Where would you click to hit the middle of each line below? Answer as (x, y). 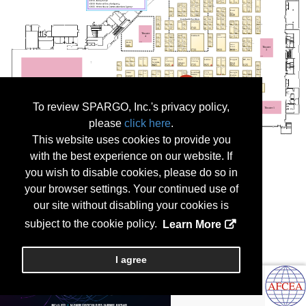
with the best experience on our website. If (131, 156)
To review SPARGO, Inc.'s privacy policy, (131, 107)
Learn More (192, 224)
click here (148, 124)
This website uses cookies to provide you (131, 140)
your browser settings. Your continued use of (131, 189)
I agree (131, 260)
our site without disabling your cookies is (131, 206)
